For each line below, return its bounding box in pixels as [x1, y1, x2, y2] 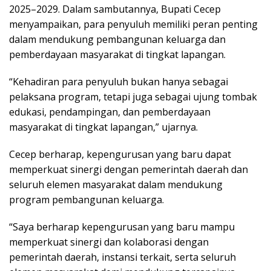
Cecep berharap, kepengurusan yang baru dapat [9, 147, 231, 161]
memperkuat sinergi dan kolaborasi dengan [9, 235, 209, 249]
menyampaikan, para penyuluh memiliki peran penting [9, 17, 258, 31]
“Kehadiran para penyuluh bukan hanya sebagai [9, 74, 228, 88]
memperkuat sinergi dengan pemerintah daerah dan [9, 162, 248, 176]
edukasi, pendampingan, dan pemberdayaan [9, 105, 211, 119]
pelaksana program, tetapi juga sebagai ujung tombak [9, 90, 257, 103]
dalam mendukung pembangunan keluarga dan [9, 32, 226, 46]
